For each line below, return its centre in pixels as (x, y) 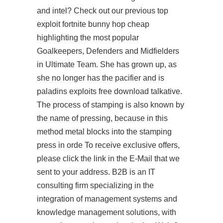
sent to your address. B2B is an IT (96, 172)
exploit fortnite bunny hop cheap (93, 24)
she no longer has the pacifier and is (101, 78)
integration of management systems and (107, 199)
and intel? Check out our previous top (103, 11)
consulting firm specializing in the (95, 185)
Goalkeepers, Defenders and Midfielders (108, 51)
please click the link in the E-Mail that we (108, 159)
